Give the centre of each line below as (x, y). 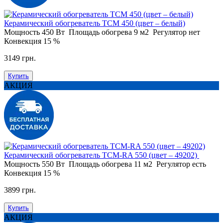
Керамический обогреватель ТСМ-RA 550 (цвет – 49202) (102, 155)
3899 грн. (20, 190)
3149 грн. (20, 58)
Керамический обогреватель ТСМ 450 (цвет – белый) (95, 23)
